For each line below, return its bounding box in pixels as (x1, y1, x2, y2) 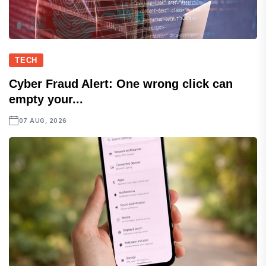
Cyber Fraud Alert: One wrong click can (9, 77, 233, 91)
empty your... (9, 93, 83, 106)
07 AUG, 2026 (18, 117, 67, 125)
